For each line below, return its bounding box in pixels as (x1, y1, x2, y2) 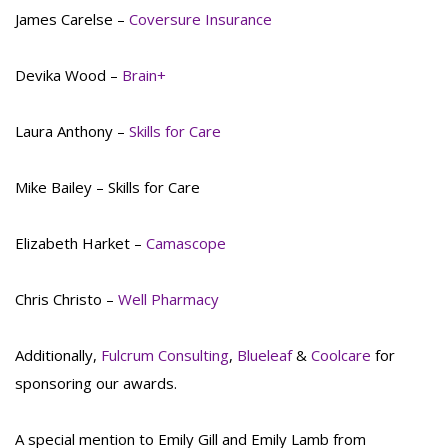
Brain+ (122, 65, 166, 86)
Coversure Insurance (129, 9, 272, 30)
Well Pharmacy (118, 289, 223, 310)
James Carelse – (15, 9, 129, 30)
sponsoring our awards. (15, 373, 177, 394)
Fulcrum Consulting (101, 345, 229, 366)
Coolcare (311, 345, 371, 366)
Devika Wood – (15, 65, 122, 86)
